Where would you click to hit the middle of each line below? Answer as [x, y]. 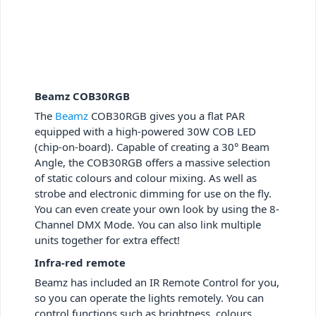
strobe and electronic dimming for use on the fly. [153, 193]
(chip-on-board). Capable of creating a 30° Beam [152, 146]
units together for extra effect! [107, 239]
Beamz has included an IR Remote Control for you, [157, 282]
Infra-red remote [80, 262]
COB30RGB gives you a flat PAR [166, 115]
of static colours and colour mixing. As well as [146, 177]
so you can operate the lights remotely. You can [149, 297]
